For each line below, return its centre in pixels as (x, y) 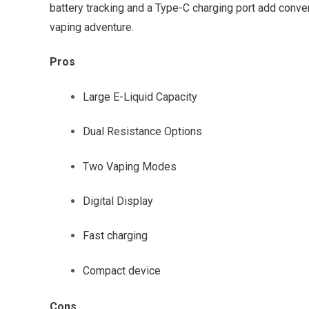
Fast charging (115, 236)
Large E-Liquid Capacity (140, 97)
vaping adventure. (92, 28)
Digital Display (118, 201)
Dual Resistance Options (142, 132)
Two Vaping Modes (130, 166)
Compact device (122, 270)
